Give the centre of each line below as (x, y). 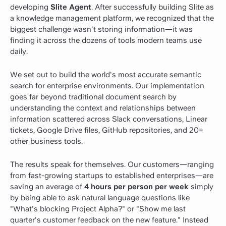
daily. (19, 52)
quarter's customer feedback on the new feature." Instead (109, 220)
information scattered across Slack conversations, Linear (109, 119)
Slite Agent (71, 7)
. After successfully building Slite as (153, 7)
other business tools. (46, 142)
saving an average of (47, 187)
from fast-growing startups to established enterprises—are (112, 176)
